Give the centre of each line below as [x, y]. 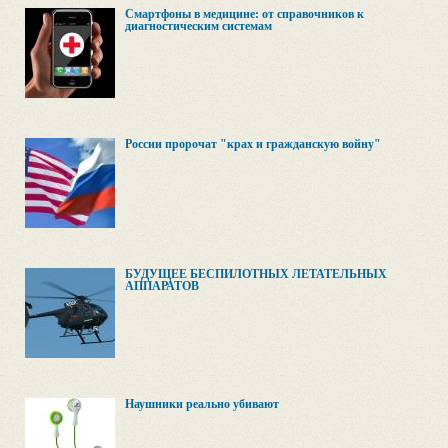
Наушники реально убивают [202, 404]
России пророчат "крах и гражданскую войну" [253, 144]
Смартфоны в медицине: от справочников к [244, 14]
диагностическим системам [198, 26]
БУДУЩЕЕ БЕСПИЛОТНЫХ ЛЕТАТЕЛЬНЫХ [256, 274]
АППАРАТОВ [162, 286]
